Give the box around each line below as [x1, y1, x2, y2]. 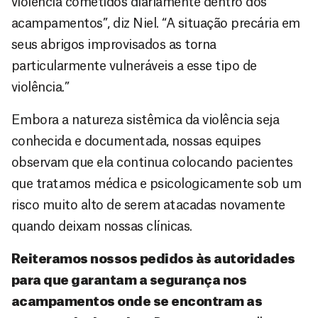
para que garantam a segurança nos [11, 273, 247, 287]
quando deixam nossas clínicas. [11, 219, 192, 233]
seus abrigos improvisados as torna [11, 38, 216, 51]
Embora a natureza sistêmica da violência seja [11, 113, 280, 126]
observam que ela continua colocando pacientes [11, 155, 293, 169]
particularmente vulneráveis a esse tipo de [11, 59, 257, 72]
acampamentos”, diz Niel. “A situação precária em [11, 16, 300, 30]
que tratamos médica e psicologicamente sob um [11, 177, 302, 190]
